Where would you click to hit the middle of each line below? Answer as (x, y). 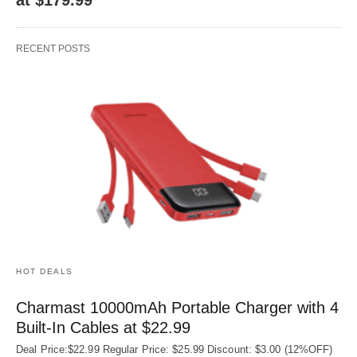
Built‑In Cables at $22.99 (103, 328)
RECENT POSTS (53, 48)
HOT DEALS (45, 272)
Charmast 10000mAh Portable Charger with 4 (177, 308)
